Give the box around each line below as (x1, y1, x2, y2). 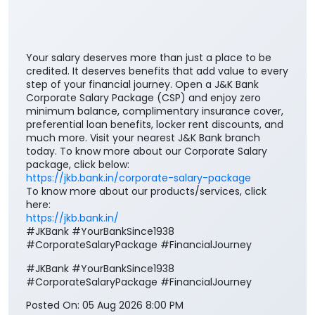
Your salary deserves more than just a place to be (26, 29, 271, 44)
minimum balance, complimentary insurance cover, (26, 82, 283, 97)
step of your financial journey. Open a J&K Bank (26, 56, 259, 70)
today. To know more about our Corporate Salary (26, 122, 267, 137)
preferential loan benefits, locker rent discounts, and (26, 96, 283, 110)
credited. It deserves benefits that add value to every (26, 42, 288, 57)
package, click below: (26, 136, 129, 150)
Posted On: (26, 276, 79, 291)
